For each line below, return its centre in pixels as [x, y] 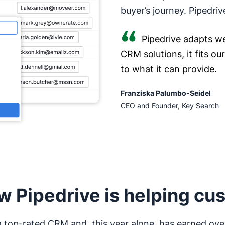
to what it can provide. [169, 69]
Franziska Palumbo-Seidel [166, 93]
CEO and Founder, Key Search [170, 105]
